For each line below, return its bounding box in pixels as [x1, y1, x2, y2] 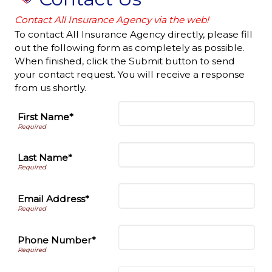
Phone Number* [17, 234, 96, 246]
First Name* [17, 110, 73, 123]
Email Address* [17, 193, 89, 205]
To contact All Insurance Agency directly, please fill [14, 29, 253, 40]
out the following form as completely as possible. [14, 42, 245, 53]
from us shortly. [14, 82, 86, 93]
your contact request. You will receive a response [14, 69, 245, 80]
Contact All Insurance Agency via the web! [14, 14, 209, 25]
